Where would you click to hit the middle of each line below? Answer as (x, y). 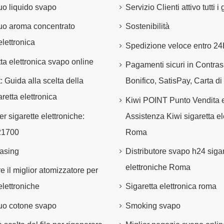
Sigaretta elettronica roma (171, 186)
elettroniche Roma (158, 167)
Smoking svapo (153, 205)
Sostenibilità (147, 26)
